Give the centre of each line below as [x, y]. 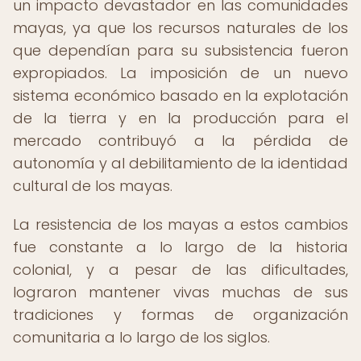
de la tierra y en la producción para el [180, 118]
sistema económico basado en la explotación [180, 95]
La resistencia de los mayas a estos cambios [180, 224]
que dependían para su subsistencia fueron [180, 50]
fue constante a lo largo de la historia [180, 247]
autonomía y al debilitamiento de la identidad [180, 163]
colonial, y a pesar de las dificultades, [180, 270]
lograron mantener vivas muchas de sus [180, 292]
